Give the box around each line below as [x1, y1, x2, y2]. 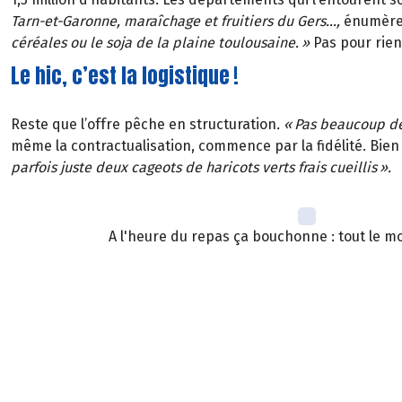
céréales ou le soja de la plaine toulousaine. [11, 33, 299, 51]
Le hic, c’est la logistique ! [11, 61, 239, 92]
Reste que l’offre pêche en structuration [11, 116, 276, 134]
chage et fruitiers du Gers [162, 12, 326, 30]
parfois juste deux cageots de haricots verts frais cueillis [11, 159, 377, 177]
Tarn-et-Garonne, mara [11, 12, 157, 30]
